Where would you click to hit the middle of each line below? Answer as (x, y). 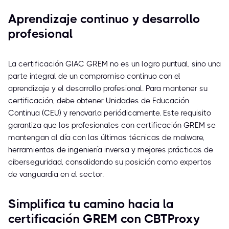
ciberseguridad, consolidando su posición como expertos (110, 162)
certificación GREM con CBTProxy (104, 219)
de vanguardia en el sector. (56, 175)
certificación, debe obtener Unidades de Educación (99, 101)
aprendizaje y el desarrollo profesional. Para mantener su (108, 89)
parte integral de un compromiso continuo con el (94, 76)
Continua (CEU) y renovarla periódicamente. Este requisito (110, 113)
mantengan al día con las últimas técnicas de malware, (106, 138)
